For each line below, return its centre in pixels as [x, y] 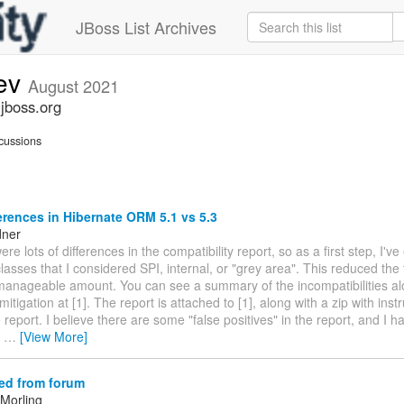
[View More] [54, 336]
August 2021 [73, 86]
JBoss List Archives [146, 27]
